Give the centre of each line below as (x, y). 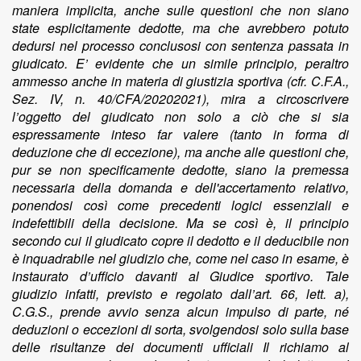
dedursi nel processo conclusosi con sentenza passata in (180, 46)
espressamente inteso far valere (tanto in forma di (180, 134)
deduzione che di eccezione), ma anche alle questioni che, (180, 152)
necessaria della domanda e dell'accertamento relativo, (180, 187)
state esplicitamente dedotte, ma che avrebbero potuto (180, 28)
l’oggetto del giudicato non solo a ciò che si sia (180, 116)
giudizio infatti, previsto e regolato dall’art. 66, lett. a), (180, 294)
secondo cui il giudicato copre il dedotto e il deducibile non (180, 241)
